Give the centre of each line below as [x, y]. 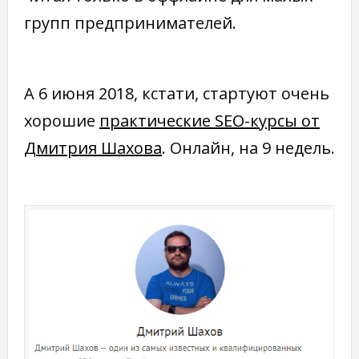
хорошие [61, 121]
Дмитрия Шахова [93, 148]
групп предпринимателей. [130, 23]
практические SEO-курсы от [209, 121]
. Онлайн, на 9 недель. [248, 148]
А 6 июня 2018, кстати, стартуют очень [176, 94]
